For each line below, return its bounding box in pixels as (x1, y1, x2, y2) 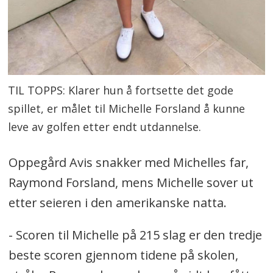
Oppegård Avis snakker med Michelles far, (8, 154, 249, 171)
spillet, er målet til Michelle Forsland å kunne (8, 101, 246, 116)
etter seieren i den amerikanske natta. (8, 194, 227, 211)
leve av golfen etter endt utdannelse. (8, 119, 202, 135)
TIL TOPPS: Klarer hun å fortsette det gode (8, 83, 234, 98)
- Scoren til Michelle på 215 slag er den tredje (8, 227, 262, 244)
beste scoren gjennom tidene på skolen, (8, 247, 238, 264)
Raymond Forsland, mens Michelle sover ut (8, 174, 253, 191)
